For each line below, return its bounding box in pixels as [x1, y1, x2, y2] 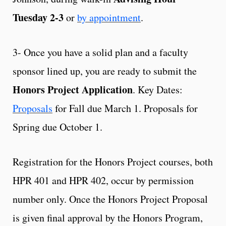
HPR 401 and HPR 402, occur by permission [13, 173, 194, 187]
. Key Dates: [133, 82, 183, 96]
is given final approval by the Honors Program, [13, 210, 203, 224]
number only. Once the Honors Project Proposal [13, 192, 208, 206]
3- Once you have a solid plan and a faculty [13, 45, 188, 59]
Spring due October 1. [13, 120, 102, 134]
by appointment [77, 10, 141, 24]
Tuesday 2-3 [13, 10, 66, 25]
